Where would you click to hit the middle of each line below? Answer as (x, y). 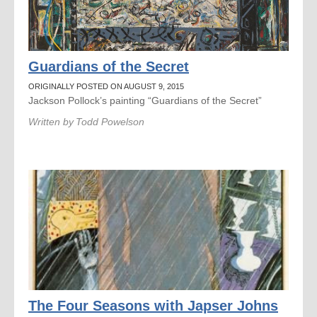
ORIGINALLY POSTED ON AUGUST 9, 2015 (106, 86)
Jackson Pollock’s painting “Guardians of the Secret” (145, 100)
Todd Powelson (110, 122)
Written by (51, 122)
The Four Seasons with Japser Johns (153, 306)
